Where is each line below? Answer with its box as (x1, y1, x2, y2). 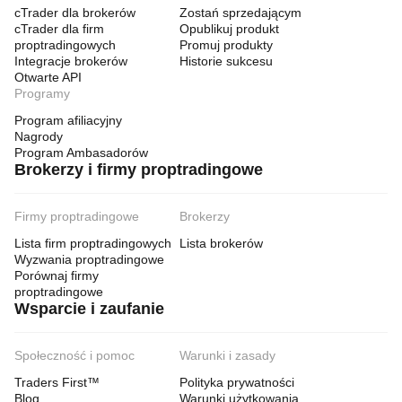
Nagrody (14, 129, 63, 144)
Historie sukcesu (179, 54, 273, 68)
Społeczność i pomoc (14, 348, 135, 363)
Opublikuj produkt (179, 22, 279, 36)
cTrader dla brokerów (14, 5, 135, 20)
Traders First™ (14, 375, 100, 389)
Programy (14, 86, 70, 100)
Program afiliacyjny (14, 113, 122, 127)
